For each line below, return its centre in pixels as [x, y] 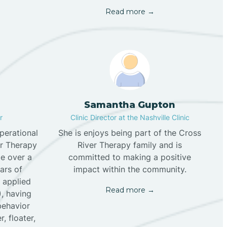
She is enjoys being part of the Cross [130, 133]
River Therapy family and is [130, 145]
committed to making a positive [130, 157]
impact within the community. [130, 169]
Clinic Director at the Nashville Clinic [130, 118]
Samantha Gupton [130, 105]
